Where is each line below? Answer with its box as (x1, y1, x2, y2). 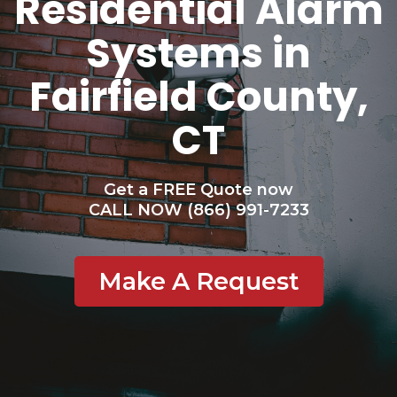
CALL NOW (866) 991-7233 (88, 200, 309, 220)
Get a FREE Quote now (104, 180, 293, 199)
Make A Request (97, 267, 300, 296)
